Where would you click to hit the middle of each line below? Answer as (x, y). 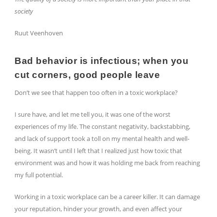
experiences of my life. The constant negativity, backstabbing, (102, 127)
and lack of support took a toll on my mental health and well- (102, 139)
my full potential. (39, 175)
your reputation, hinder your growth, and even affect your (98, 209)
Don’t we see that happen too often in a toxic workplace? (96, 93)
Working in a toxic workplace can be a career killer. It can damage (107, 197)
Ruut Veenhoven (39, 33)
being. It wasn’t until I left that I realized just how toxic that (98, 151)
